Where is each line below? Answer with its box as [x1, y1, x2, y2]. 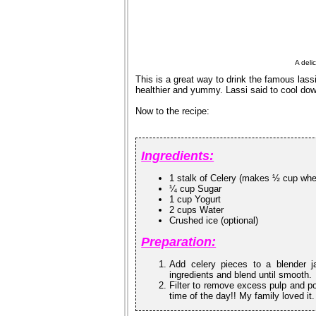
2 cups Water [169, 204, 224, 215]
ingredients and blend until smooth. [169, 269, 312, 280]
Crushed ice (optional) [169, 214, 259, 226]
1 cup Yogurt [169, 193, 221, 205]
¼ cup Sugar [169, 183, 222, 194]
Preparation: [141, 234, 217, 249]
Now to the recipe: [135, 105, 209, 116]
